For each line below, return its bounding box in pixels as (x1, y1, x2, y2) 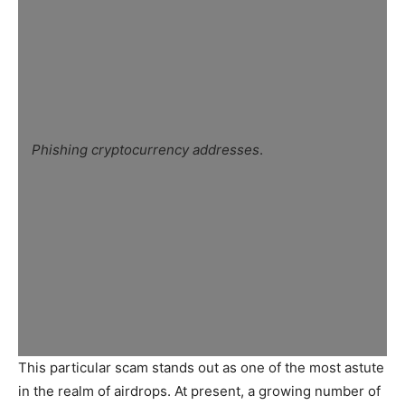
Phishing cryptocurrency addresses (32, 141, 259, 158)
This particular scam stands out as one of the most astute (18, 359, 384, 376)
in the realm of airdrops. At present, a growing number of (18, 382, 381, 400)
